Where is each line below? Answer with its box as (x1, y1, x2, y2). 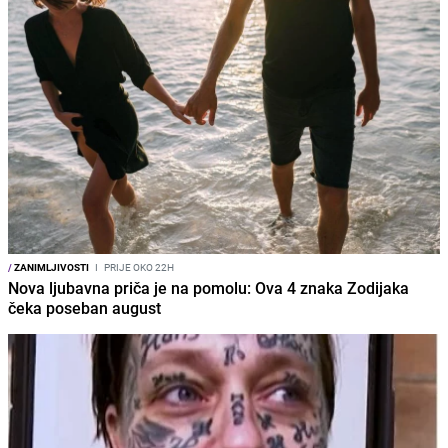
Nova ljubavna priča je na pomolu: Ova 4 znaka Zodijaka (8, 276, 409, 299)
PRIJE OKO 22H (102, 259, 174, 274)
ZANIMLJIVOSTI (12, 259, 89, 274)
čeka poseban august (8, 296, 161, 319)
